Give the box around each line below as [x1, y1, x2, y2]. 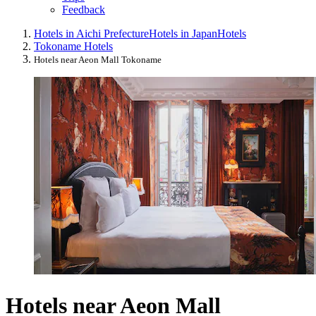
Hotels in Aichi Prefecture [34, 28, 149, 40]
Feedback [62, 4, 105, 16]
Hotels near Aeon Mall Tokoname [34, 54, 162, 66]
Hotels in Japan [149, 28, 217, 40]
